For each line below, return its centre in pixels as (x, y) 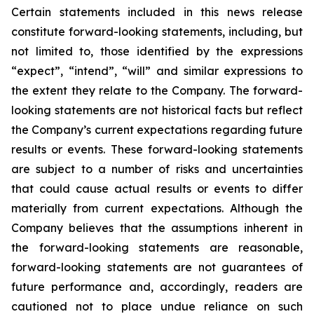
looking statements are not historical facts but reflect (157, 110)
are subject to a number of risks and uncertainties (157, 169)
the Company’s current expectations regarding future (157, 130)
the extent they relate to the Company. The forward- (157, 90)
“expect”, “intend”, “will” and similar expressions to (157, 71)
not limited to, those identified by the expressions (157, 51)
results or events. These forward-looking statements (157, 149)
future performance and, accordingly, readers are (157, 287)
